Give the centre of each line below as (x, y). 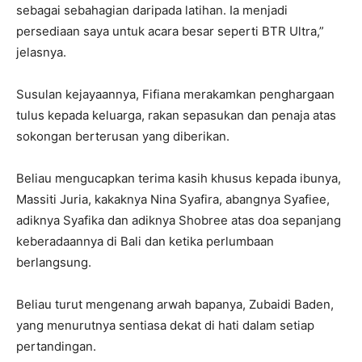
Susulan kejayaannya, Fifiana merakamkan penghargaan (175, 95)
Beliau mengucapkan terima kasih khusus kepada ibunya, (179, 179)
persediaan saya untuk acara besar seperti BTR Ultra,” (170, 32)
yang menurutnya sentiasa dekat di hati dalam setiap (165, 326)
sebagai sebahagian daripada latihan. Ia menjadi (152, 11)
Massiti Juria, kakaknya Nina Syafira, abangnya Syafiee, (173, 200)
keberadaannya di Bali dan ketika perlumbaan (145, 242)
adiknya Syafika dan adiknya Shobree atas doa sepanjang (179, 221)
